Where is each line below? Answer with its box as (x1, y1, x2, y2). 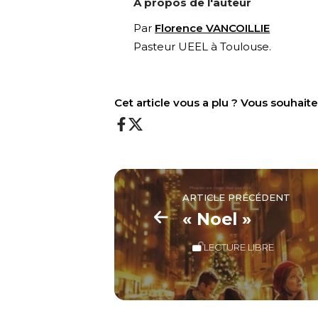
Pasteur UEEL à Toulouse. (133, 40, 272, 54)
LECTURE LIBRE (204, 241, 275, 253)
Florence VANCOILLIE (155, 21, 270, 35)
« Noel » (182, 208, 252, 229)
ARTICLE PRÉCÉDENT (182, 192, 291, 204)
